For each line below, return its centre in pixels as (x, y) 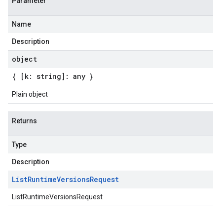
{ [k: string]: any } (53, 76)
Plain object (30, 94)
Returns (24, 121)
